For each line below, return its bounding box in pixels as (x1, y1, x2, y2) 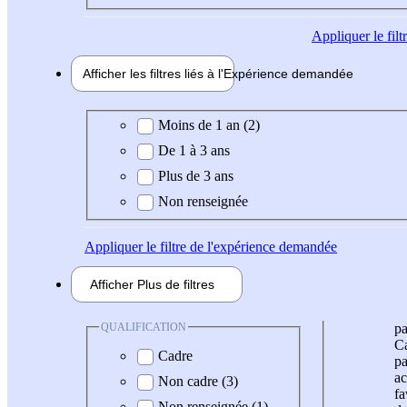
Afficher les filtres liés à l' (83, 66, 223, 82)
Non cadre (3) (158, 373, 238, 390)
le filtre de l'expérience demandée (143, 238, 337, 254)
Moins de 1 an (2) (158, 116, 260, 133)
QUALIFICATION (101, 320, 186, 333)
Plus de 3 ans (158, 167, 233, 184)
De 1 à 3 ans (158, 142, 230, 158)
